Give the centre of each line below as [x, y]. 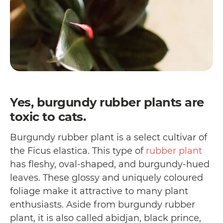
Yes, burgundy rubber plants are [107, 103]
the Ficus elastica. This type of [78, 151]
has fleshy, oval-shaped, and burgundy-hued [110, 164]
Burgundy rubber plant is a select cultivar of [109, 137]
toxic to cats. [50, 117]
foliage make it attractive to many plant [99, 191]
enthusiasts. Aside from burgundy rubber [103, 204]
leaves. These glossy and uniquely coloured [107, 177]
